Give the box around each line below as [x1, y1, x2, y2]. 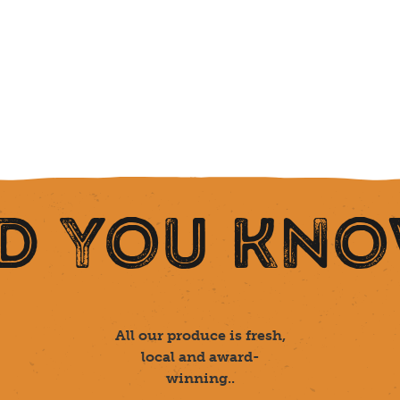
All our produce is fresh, [114, 327, 286, 345]
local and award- [141, 348, 259, 366]
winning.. [165, 370, 235, 387]
